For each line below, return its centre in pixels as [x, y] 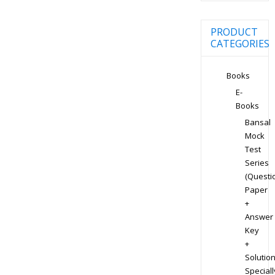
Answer [259, 216]
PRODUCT [234, 32]
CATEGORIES [240, 43]
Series [257, 162]
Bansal [258, 122]
